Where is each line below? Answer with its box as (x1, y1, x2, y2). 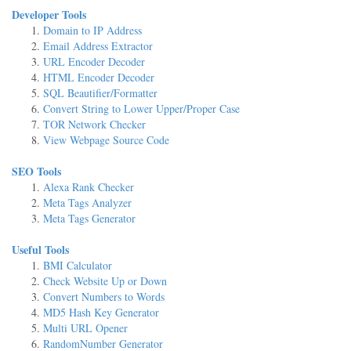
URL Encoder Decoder (43, 54, 145, 69)
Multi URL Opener (43, 320, 128, 335)
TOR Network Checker (43, 117, 146, 132)
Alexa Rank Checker (43, 179, 134, 194)
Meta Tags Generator (43, 211, 136, 226)
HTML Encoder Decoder (43, 70, 154, 85)
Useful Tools (12, 241, 69, 258)
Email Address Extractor (43, 38, 153, 53)
